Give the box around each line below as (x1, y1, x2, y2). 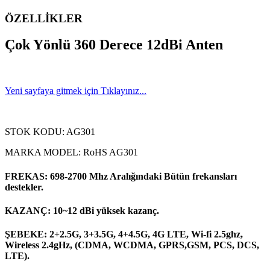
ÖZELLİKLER (5, 11, 83, 25)
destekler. (5, 181, 43, 192)
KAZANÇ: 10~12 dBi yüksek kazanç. (5, 205, 159, 216)
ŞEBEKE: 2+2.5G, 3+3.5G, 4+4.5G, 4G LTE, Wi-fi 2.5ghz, (5, 229, 243, 240)
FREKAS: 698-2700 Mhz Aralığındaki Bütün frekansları (5, 171, 237, 181)
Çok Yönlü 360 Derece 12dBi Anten (5, 37, 223, 53)
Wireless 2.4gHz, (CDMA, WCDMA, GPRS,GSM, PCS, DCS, (5, 240, 259, 251)
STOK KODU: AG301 (5, 127, 95, 137)
